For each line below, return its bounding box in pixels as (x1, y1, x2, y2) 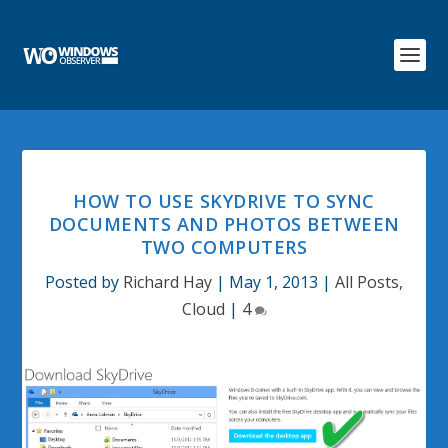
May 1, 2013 (229, 271, 318, 293)
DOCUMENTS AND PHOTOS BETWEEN (48, 212, 400, 236)
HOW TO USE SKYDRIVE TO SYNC (73, 189, 375, 213)
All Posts (335, 271, 399, 293)
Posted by (45, 271, 123, 293)
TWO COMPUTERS (140, 235, 308, 259)
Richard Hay (123, 271, 212, 293)
